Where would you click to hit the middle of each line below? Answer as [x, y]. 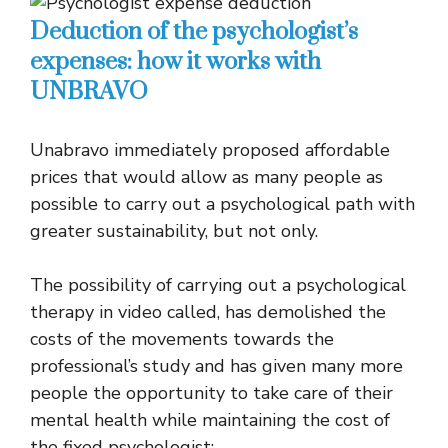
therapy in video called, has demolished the [208, 312]
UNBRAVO [89, 92]
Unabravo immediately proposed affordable [210, 150]
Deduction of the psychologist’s [194, 32]
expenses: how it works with [175, 62]
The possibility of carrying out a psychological [218, 285]
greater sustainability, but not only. [174, 231]
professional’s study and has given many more [216, 366]
